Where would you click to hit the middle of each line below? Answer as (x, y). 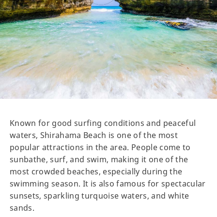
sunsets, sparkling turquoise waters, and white (100, 196)
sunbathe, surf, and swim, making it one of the (99, 160)
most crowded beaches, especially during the (96, 172)
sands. (22, 208)
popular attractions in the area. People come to (100, 147)
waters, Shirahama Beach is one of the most (94, 135)
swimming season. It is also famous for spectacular (108, 184)
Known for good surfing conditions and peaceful (103, 123)
